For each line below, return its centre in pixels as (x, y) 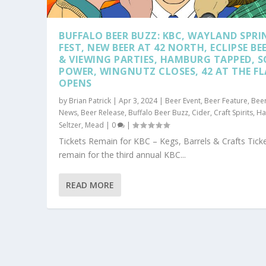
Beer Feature (226, 100)
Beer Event (183, 100)
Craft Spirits (234, 112)
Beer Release (103, 112)
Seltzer (70, 125)
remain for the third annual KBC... (123, 154)
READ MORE (90, 185)
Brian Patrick (90, 100)
